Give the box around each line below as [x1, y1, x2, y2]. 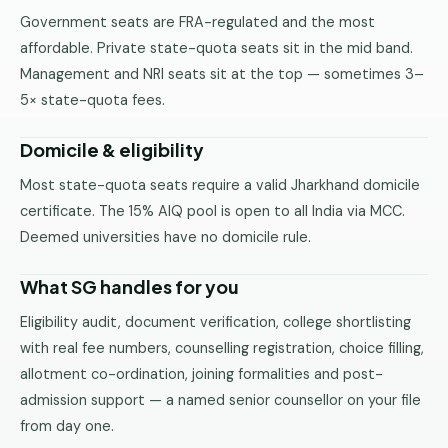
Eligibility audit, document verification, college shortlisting [20, 313, 411, 331]
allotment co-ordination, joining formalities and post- [20, 365, 383, 383]
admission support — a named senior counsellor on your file [20, 391, 421, 409]
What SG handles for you [20, 275, 239, 298]
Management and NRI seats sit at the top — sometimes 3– [20, 65, 424, 83]
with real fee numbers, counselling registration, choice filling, [20, 339, 424, 357]
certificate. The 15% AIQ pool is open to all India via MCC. [20, 202, 405, 220]
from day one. [20, 417, 114, 435]
